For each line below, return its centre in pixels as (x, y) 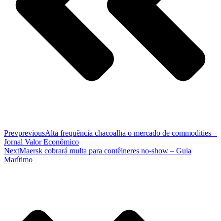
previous (32, 133)
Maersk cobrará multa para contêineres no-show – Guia (105, 151)
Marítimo (18, 160)
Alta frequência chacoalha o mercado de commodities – (131, 133)
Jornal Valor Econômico (41, 142)
